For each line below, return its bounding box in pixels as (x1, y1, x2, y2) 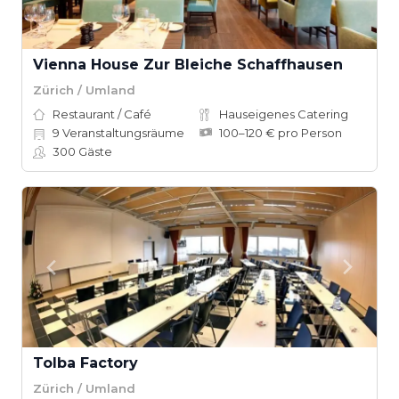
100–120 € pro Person (219, 126, 342, 140)
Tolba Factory (33, 354, 138, 371)
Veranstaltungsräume (60, 126, 184, 140)
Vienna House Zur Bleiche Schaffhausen (33, 56, 343, 73)
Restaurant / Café (53, 107, 151, 121)
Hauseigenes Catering (219, 107, 348, 121)
